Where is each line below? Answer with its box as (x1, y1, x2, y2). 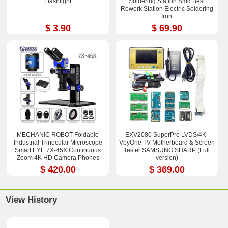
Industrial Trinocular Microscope (13, 139, 102, 147)
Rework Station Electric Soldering (120, 5, 213, 12)
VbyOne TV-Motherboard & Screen (119, 139, 215, 147)
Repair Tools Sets (33, 162, 82, 169)
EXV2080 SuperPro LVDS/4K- (125, 131, 209, 139)
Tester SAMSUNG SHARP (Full (124, 147, 210, 154)
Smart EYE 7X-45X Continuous (15, 147, 101, 154)
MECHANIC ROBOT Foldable (17, 131, 99, 139)
